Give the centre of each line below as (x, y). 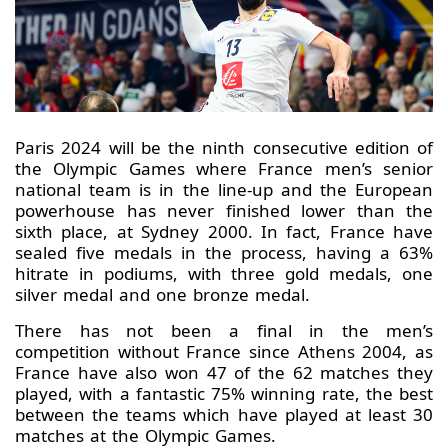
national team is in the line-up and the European (224, 190)
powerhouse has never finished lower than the (224, 211)
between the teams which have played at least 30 (224, 415)
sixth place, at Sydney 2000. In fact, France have (224, 232)
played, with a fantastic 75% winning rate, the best (224, 394)
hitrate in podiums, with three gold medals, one (224, 274)
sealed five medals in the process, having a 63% (224, 253)
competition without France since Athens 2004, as (224, 352)
